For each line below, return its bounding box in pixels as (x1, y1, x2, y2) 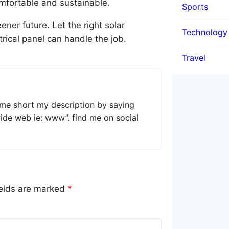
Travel (182, 52, 205, 63)
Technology (182, 27, 227, 37)
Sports (182, 1, 208, 12)
